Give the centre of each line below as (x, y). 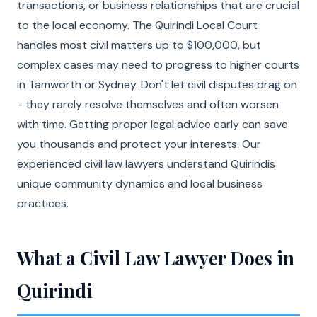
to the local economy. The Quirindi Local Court (137, 25)
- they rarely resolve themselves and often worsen (148, 104)
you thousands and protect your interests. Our (139, 144)
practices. (43, 203)
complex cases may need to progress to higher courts (158, 65)
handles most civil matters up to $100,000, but (139, 45)
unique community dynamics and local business (140, 184)
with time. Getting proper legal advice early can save (152, 124)
